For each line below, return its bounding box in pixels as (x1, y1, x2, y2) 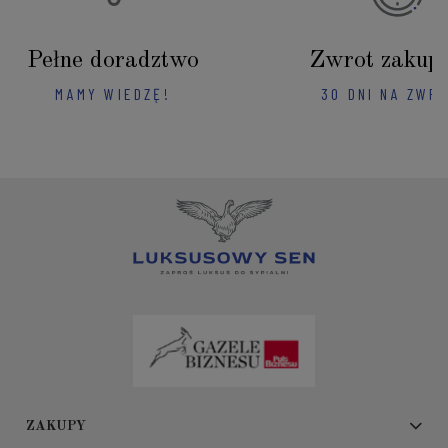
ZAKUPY (26, 418, 86, 433)
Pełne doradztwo (27, 48, 200, 73)
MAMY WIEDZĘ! (55, 83, 171, 103)
